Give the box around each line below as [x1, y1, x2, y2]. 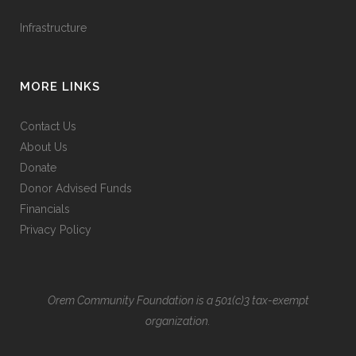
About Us [20, 141, 68, 154]
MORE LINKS [20, 79, 100, 95]
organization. [145, 315, 211, 328]
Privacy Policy [20, 223, 91, 237]
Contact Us [20, 120, 76, 133]
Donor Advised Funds [20, 182, 132, 195]
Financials [20, 203, 70, 216]
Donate [20, 161, 56, 175]
